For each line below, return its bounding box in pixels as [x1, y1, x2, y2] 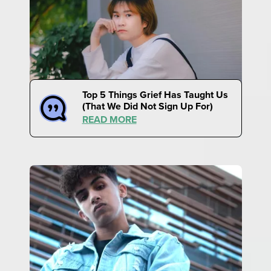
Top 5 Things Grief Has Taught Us [82, 87, 228, 102]
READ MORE [82, 112, 137, 126]
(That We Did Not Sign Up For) [82, 99, 213, 113]
